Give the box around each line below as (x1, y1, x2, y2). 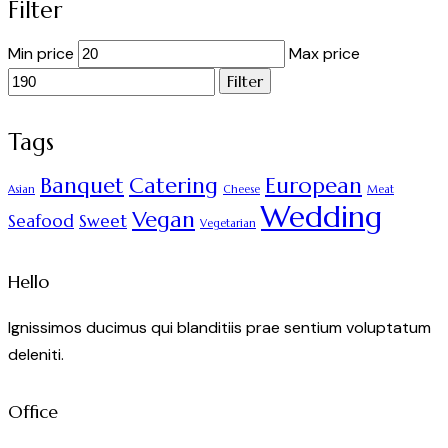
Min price (8, 43, 74, 65)
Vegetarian (200, 217, 256, 231)
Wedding (261, 198, 382, 236)
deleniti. (8, 344, 64, 366)
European (265, 172, 362, 200)
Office (8, 401, 58, 424)
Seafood (8, 211, 74, 233)
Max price (289, 43, 360, 65)
